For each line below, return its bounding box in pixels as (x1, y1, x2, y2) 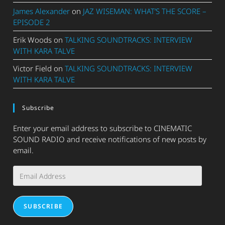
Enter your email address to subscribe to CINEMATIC (13, 123, 192, 134)
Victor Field (13, 63, 52, 74)
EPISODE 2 (13, 17, 51, 28)
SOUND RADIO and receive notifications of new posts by (13, 134, 207, 145)
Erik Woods (13, 35, 52, 45)
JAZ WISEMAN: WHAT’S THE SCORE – (83, 6, 207, 17)
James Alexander (13, 6, 70, 17)
